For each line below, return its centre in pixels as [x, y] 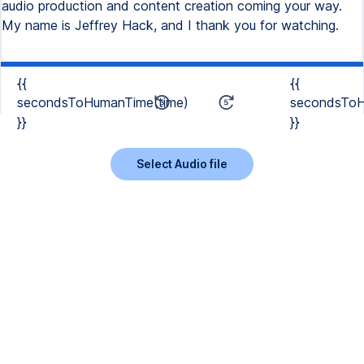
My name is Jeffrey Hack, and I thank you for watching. [170, 25]
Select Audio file [182, 163]
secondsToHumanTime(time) [103, 102]
